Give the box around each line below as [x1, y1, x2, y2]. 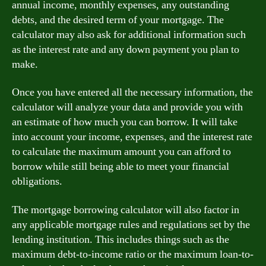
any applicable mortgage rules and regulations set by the [12, 217, 250, 232]
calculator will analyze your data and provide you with [12, 100, 243, 114]
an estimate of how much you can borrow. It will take [12, 115, 237, 129]
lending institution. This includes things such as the [12, 232, 229, 246]
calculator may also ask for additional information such [12, 27, 246, 42]
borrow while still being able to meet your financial [12, 160, 229, 173]
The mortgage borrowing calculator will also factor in [12, 202, 239, 217]
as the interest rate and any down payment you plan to [12, 42, 239, 56]
